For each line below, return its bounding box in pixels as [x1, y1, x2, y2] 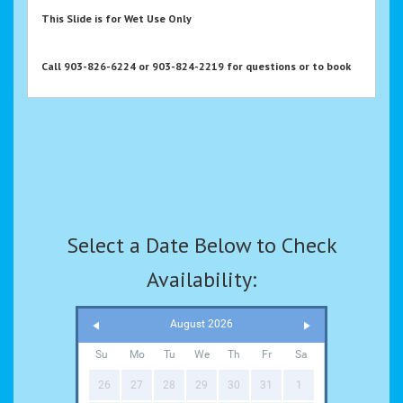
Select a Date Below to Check [66, 231, 337, 260]
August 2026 [170, 318, 233, 331]
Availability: [147, 265, 256, 294]
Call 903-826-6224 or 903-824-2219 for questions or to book [41, 59, 351, 74]
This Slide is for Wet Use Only [41, 12, 192, 26]
